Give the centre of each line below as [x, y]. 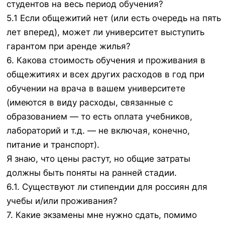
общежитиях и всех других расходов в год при [105, 75]
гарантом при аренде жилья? [69, 46]
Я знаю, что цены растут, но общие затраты [98, 159]
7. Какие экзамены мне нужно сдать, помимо [102, 215]
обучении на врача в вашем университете [96, 89]
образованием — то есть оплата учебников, [99, 117]
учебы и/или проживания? [62, 201]
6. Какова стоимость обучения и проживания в [106, 61]
